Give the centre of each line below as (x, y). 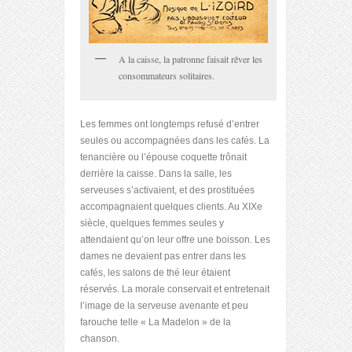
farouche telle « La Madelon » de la (156, 322)
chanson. (100, 338)
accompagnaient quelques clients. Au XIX (169, 206)
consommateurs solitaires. (167, 75)
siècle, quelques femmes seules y (152, 223)
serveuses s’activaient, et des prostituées (167, 190)
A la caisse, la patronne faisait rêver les (191, 59)
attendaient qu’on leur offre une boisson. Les (175, 239)
